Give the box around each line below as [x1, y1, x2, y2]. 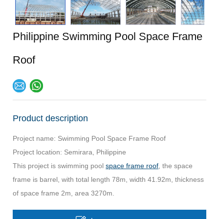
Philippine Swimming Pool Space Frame [13, 30, 203, 43]
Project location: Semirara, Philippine [13, 148, 127, 156]
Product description [13, 113, 88, 123]
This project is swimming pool [13, 161, 106, 170]
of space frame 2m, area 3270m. [13, 189, 115, 197]
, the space [158, 161, 193, 170]
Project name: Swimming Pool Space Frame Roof [13, 134, 166, 142]
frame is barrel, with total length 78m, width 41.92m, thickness [13, 175, 204, 183]
